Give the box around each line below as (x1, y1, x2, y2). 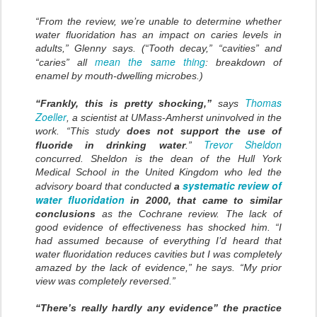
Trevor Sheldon (203, 137, 282, 152)
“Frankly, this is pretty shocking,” (35, 98, 212, 110)
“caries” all (35, 57, 96, 69)
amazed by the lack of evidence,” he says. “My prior (35, 262, 282, 274)
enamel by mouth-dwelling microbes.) (35, 70, 203, 82)
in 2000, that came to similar (124, 195, 282, 207)
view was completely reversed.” (35, 275, 175, 287)
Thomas (245, 96, 282, 110)
